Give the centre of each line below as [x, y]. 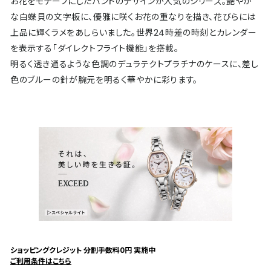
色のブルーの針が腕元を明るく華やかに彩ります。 [104, 80]
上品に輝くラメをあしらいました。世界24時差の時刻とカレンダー [134, 32]
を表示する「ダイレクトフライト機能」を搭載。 [95, 48]
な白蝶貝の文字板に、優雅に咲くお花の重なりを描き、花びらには [133, 17]
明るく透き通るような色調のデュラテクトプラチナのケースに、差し [135, 64]
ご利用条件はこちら [41, 261]
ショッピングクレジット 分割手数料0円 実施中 [83, 250]
